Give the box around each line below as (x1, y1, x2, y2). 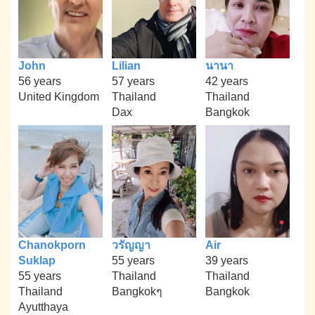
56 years (18, 75, 62, 88)
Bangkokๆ (111, 285, 162, 297)
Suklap (18, 254, 56, 266)
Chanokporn (18, 238, 86, 251)
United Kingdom (18, 91, 100, 103)
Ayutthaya (18, 300, 69, 313)
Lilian (111, 60, 141, 72)
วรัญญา (111, 238, 150, 251)
